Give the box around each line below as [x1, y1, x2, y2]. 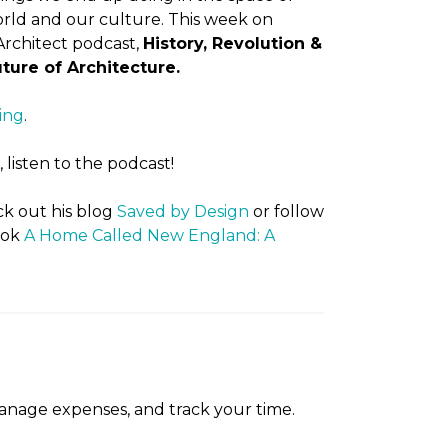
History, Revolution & [143, 34, 322, 53]
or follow [249, 202, 324, 221]
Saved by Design [117, 202, 249, 221]
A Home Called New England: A [24, 226, 275, 245]
